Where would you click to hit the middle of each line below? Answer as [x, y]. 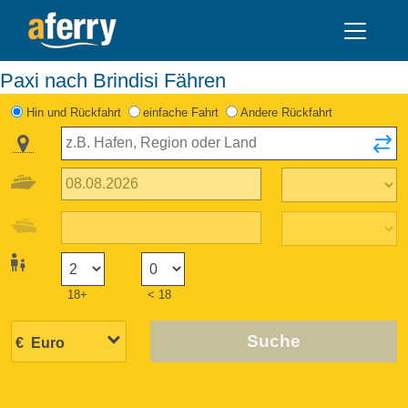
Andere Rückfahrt [287, 112]
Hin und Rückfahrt [73, 112]
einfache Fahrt [180, 112]
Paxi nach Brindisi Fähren [120, 80]
